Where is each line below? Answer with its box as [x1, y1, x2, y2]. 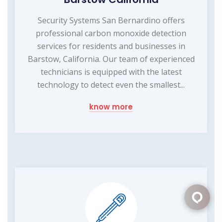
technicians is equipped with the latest [40, 66, 182, 78]
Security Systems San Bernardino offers [37, 15, 185, 26]
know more [89, 102, 133, 112]
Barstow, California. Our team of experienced [27, 54, 195, 65]
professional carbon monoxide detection [36, 28, 186, 39]
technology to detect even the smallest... [37, 79, 185, 91]
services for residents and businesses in [37, 41, 185, 52]
